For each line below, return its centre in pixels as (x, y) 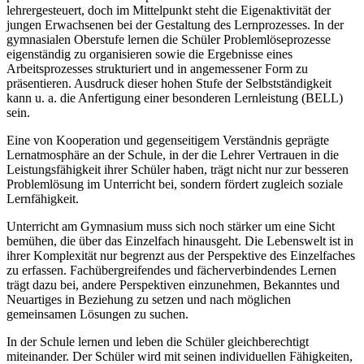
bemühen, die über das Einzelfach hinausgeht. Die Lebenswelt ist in (180, 241)
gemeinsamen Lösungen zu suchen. (97, 314)
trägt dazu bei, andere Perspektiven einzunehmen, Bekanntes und (173, 285)
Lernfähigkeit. (43, 199)
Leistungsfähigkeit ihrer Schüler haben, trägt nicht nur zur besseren (178, 170)
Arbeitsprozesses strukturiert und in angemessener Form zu (157, 69)
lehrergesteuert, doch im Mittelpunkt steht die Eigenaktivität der (169, 11)
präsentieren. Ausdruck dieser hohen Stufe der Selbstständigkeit (169, 84)
